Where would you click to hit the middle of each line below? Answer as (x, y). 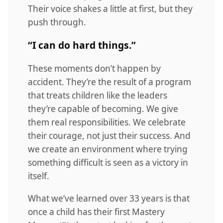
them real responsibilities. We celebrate (107, 122)
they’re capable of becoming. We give (103, 109)
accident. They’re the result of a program (110, 82)
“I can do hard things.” (82, 45)
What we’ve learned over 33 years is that (109, 198)
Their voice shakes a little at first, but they (110, 8)
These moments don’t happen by (94, 68)
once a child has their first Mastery (96, 212)
